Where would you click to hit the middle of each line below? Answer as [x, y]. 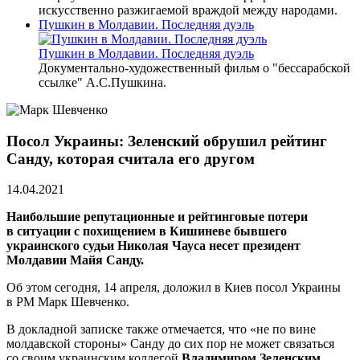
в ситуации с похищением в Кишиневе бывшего [147, 231]
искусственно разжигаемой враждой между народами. [188, 10]
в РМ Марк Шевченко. [68, 302]
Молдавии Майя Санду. [75, 260]
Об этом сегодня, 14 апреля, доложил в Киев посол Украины [174, 288]
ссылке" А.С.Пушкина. [102, 82]
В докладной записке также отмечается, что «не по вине [161, 329]
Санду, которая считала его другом [131, 158]
